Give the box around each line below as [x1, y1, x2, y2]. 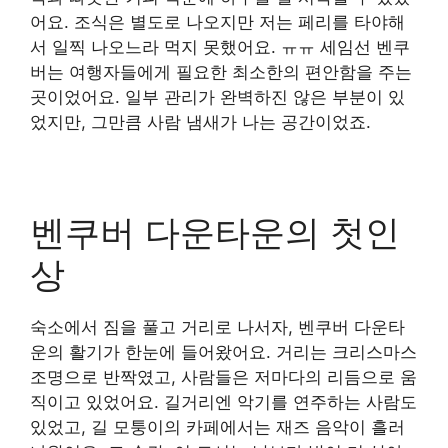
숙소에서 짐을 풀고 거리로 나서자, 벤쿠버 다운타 [30, 316, 405, 337]
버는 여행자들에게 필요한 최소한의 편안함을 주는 [30, 61, 412, 82]
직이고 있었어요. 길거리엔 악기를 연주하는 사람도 [30, 391, 417, 412]
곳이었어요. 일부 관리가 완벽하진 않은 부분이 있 [30, 86, 405, 107]
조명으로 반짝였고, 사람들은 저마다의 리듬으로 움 [30, 366, 417, 387]
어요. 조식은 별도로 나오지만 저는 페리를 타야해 [30, 11, 405, 32]
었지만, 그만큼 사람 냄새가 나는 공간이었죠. [30, 111, 371, 132]
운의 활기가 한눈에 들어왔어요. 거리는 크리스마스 [30, 341, 417, 362]
